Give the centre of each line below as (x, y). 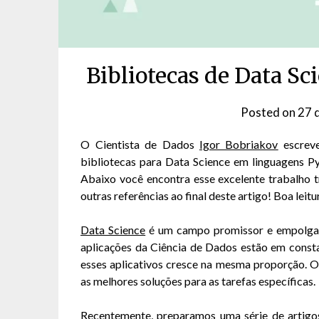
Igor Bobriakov (239, 145)
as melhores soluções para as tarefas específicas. (198, 281)
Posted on (269, 113)
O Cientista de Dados (140, 145)
